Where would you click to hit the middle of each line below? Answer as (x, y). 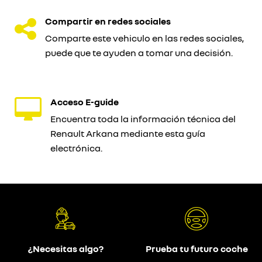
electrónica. (76, 148)
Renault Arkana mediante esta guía (128, 133)
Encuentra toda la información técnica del (143, 119)
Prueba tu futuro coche (196, 249)
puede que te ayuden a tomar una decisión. (139, 53)
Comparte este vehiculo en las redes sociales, (144, 38)
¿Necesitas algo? (65, 249)
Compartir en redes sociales (108, 21)
